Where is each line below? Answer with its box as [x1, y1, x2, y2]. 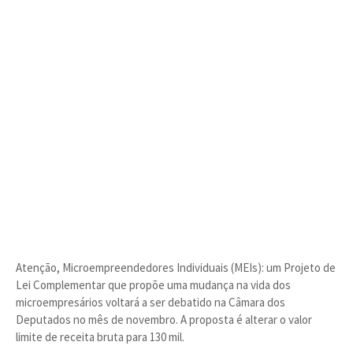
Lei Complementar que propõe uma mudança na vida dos [16, 277, 291, 292]
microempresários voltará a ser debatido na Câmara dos [16, 295, 285, 310]
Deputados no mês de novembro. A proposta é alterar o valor [16, 312, 312, 327]
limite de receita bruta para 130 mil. [16, 329, 187, 344]
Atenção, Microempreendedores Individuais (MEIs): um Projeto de [16, 260, 336, 275]
